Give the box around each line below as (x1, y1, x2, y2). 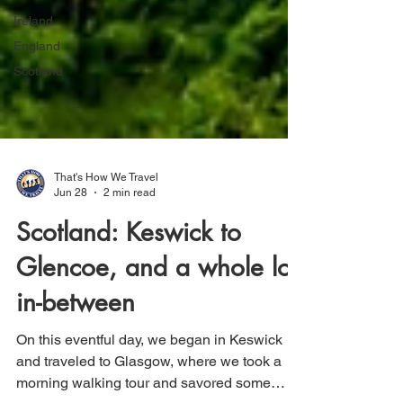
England (13, 39, 60, 53)
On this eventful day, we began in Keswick (16, 361, 282, 378)
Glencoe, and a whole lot (16, 281, 298, 313)
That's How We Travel (54, 201, 158, 213)
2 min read (103, 215, 156, 228)
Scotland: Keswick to (16, 246, 241, 278)
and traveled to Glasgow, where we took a (16, 382, 282, 399)
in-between (16, 316, 135, 348)
